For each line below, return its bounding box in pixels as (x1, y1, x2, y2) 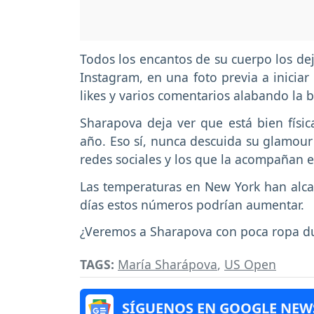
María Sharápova (118, 256, 217, 273)
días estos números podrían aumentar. (80, 196, 308, 213)
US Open (224, 256, 276, 273)
